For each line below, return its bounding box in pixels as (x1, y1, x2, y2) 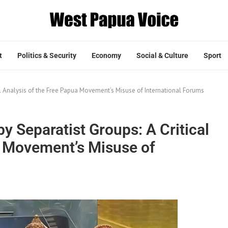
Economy (92, 51, 121, 60)
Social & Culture (136, 51, 188, 60)
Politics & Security (17, 51, 76, 60)
